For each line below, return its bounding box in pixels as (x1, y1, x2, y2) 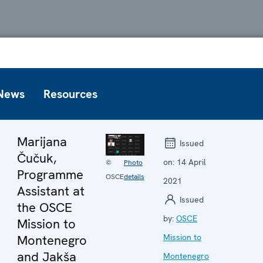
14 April (177, 156, 206, 167)
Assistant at (17, 182, 85, 200)
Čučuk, (17, 149, 56, 167)
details (124, 171, 144, 181)
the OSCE (17, 198, 72, 216)
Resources (43, 86, 97, 102)
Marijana (17, 133, 67, 150)
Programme (17, 166, 83, 183)
